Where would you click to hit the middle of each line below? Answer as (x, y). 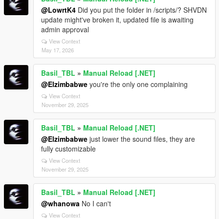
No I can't (95, 203)
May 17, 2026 (58, 50)
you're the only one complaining (138, 84)
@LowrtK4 (58, 10)
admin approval (65, 29)
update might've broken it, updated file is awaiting (117, 20)
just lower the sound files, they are (141, 139)
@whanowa (60, 203)
